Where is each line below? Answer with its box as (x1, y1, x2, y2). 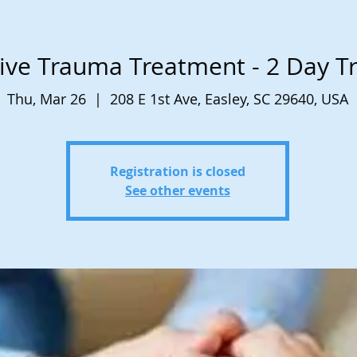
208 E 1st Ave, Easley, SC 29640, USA (110, 89, 348, 108)
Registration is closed (110, 163, 245, 180)
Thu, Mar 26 (7, 89, 86, 108)
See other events (125, 182, 230, 199)
